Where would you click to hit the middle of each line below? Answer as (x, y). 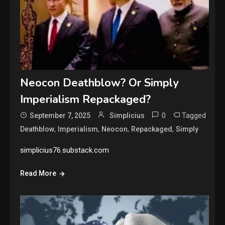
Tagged (194, 115)
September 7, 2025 (60, 115)
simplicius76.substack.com (65, 150)
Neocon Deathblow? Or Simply (100, 83)
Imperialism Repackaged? (86, 99)
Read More (38, 173)
